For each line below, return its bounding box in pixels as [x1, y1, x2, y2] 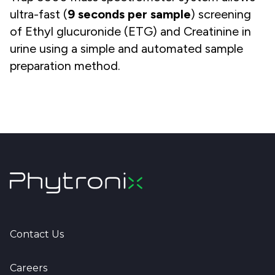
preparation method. [10, 58, 120, 73]
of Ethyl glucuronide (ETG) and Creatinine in [10, 23, 251, 39]
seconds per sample [78, 6, 191, 21]
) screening [191, 6, 251, 21]
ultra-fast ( [10, 6, 68, 21]
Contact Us [10, 228, 64, 241]
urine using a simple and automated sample [10, 41, 243, 56]
